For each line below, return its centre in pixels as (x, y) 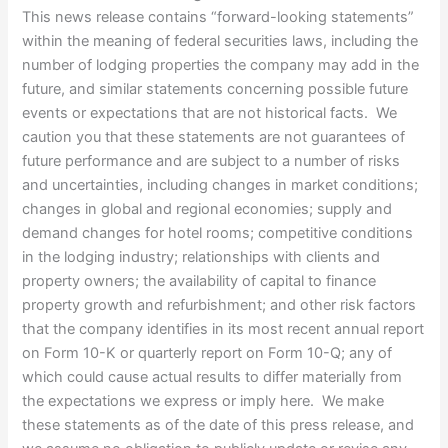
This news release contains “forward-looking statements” (218, 16)
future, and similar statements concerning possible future (215, 88)
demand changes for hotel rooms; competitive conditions (218, 232)
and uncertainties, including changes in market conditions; (220, 184)
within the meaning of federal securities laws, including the (220, 40)
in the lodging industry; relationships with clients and (201, 256)
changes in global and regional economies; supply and (207, 208)
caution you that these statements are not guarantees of (214, 136)
